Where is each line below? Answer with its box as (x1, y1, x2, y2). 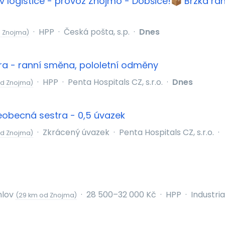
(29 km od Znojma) (15, 191, 77, 199)
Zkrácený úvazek (42, 127, 109, 138)
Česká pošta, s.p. (63, 26, 130, 38)
